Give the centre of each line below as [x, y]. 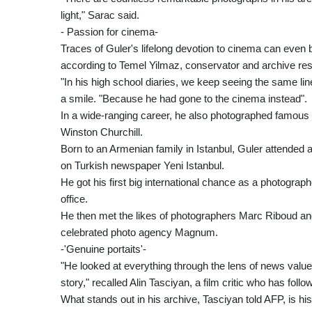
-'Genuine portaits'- [103, 249]
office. [74, 198]
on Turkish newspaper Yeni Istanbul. [142, 165]
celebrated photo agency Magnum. [139, 232]
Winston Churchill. [102, 132]
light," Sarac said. [100, 15]
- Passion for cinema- [109, 31]
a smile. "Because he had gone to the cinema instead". [184, 98]
